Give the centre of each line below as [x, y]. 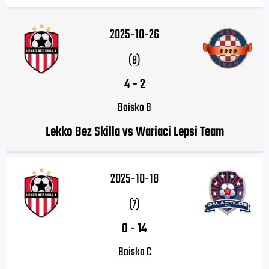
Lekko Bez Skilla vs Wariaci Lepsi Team [134, 132]
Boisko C [134, 252]
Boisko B [134, 108]
